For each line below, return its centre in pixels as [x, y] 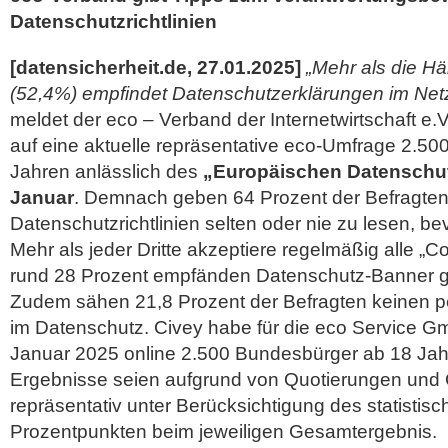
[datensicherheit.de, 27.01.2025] [155, 67]
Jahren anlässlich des [106, 171]
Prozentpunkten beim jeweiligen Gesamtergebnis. [223, 431]
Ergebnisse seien [87, 379]
